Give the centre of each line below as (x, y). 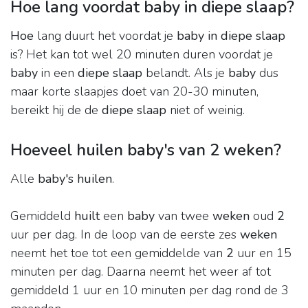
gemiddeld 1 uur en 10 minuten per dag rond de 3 (150, 290)
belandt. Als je (185, 73)
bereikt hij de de (56, 110)
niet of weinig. (206, 110)
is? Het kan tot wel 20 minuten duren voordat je (142, 55)
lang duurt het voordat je (105, 36)
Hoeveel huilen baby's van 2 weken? (146, 150)
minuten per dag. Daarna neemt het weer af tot (141, 272)
